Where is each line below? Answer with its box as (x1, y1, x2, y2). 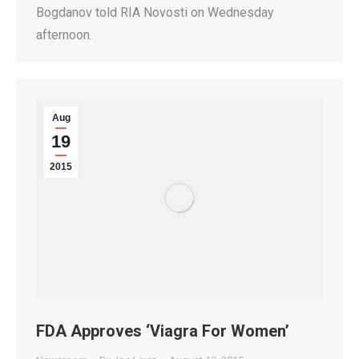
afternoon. (36, 26, 92, 42)
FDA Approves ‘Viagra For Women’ (36, 321, 289, 341)
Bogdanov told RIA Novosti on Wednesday (36, 4, 274, 20)
